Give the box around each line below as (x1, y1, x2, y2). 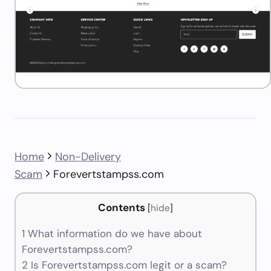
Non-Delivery (55, 149, 121, 164)
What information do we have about (25, 227, 202, 241)
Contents (98, 201, 145, 214)
